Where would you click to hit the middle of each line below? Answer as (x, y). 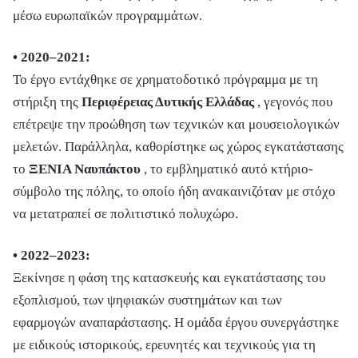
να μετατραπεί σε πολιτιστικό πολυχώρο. (125, 213)
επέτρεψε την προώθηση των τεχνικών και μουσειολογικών (176, 124)
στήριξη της (47, 101)
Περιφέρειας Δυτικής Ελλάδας (168, 101)
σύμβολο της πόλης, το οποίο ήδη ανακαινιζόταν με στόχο (174, 191)
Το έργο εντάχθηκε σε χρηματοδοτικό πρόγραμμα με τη (165, 79)
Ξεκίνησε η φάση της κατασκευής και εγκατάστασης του (169, 277)
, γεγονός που (295, 101)
